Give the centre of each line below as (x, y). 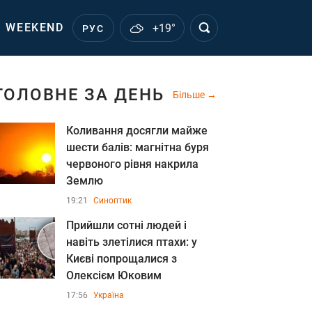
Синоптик (112, 201)
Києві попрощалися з (122, 259)
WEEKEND (35, 28)
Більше (190, 95)
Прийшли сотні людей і (126, 225)
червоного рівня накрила (132, 164)
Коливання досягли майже (137, 131)
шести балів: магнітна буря (138, 147)
